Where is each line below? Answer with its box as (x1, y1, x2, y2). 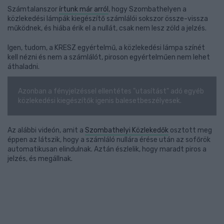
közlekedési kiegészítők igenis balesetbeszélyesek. (17, 96, 181, 105)
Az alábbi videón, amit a (7, 126, 85, 134)
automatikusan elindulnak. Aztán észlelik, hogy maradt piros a (7, 145, 206, 153)
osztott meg (168, 126, 212, 134)
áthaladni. (7, 62, 39, 71)
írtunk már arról (59, 5, 108, 13)
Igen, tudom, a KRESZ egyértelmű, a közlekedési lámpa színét (7, 43, 205, 52)
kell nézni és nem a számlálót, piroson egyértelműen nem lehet (7, 53, 210, 61)
